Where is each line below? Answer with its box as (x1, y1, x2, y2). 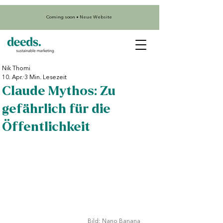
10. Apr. (2, 75, 23, 81)
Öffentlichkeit (2, 120, 90, 133)
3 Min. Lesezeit (24, 75, 67, 81)
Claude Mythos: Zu (2, 84, 115, 98)
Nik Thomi (2, 66, 30, 72)
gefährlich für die (2, 102, 111, 115)
